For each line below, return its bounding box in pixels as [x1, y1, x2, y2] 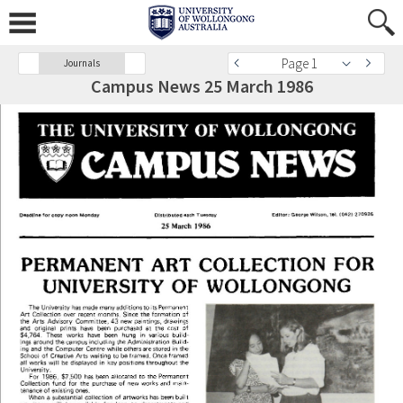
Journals [64, 57, 100, 69]
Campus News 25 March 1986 [90, 75, 313, 97]
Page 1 [282, 55, 318, 72]
